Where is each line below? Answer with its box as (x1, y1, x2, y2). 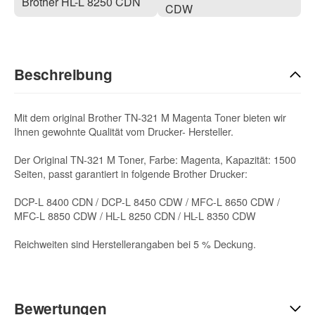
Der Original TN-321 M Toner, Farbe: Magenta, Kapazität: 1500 (14, 151, 296, 167)
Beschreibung (14, 63, 112, 84)
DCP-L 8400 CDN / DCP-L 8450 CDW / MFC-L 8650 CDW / (14, 193, 280, 209)
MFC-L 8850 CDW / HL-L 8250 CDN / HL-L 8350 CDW (14, 207, 256, 223)
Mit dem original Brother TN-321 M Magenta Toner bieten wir (14, 109, 286, 124)
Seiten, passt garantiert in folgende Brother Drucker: (14, 165, 247, 181)
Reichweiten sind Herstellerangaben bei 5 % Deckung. (14, 236, 256, 251)
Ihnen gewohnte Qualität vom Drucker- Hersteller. (14, 123, 233, 139)
